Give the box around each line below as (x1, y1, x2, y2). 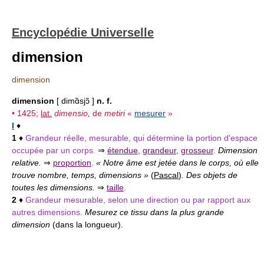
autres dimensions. (12, 207, 85, 217)
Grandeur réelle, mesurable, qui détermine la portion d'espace (25, 133, 258, 143)
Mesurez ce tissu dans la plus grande (85, 207, 224, 217)
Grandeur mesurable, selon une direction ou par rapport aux (25, 195, 250, 204)
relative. (12, 158, 44, 167)
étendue (107, 146, 138, 155)
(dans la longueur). (52, 220, 123, 229)
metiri (104, 108, 125, 118)
